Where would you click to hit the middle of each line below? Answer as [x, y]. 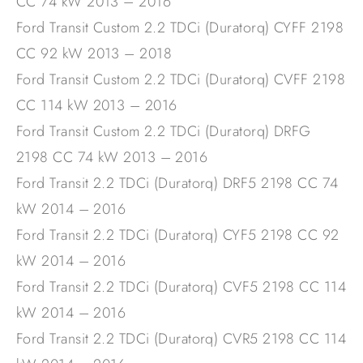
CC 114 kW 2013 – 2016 [97, 106]
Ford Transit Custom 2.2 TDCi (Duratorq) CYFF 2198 [180, 28]
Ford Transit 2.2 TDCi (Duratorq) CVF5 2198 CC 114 [181, 287]
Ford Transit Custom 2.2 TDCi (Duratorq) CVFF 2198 [181, 80]
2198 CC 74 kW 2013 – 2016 [112, 158]
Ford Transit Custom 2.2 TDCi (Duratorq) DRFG [164, 132]
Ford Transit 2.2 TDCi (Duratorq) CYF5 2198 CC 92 [178, 235]
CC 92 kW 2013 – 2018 [94, 54]
